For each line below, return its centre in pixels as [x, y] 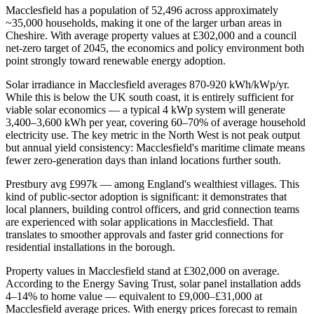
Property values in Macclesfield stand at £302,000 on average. [143, 271]
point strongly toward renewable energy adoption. [116, 61]
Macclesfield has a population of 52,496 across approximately [142, 11]
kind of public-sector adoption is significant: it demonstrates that [146, 197]
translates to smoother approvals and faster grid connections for [144, 235]
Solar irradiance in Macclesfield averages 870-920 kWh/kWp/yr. [148, 85]
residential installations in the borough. [90, 247]
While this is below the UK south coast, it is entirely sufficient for [150, 97]
